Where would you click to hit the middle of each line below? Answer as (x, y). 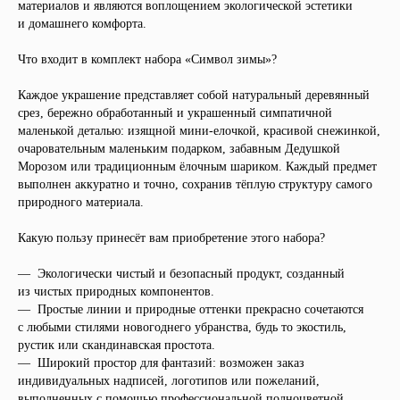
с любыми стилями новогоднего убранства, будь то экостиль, (182, 327)
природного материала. (81, 202)
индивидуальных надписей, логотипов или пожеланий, (169, 381)
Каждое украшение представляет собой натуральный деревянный (194, 95)
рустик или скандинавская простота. (117, 345)
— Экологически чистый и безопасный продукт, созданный (181, 274)
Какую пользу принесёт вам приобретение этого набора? (171, 238)
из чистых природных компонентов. (116, 292)
